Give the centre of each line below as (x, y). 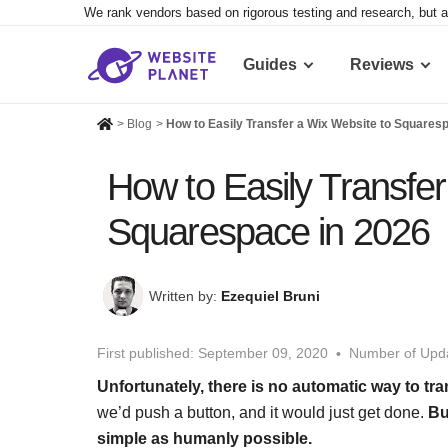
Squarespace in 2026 (268, 232)
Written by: (185, 296)
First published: (145, 353)
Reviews (382, 64)
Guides (270, 64)
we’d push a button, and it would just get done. (262, 412)
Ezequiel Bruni (270, 296)
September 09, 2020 (263, 353)
